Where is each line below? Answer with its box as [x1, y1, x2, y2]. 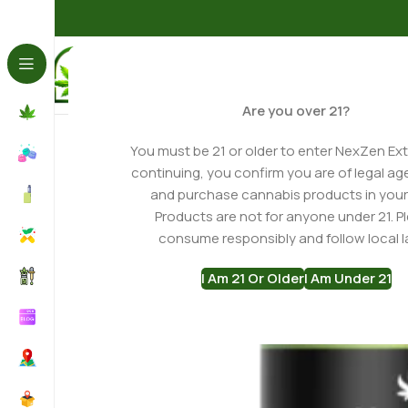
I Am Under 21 [303, 269, 392, 288]
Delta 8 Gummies [163, 97, 270, 117]
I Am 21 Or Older [200, 269, 304, 288]
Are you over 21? [242, 101, 350, 120]
